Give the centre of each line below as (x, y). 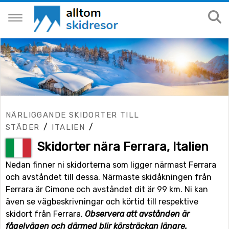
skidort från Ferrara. (45, 214)
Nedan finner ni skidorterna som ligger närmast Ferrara (111, 165)
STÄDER (23, 127)
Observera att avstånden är (137, 214)
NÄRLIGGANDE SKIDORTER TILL (73, 115)
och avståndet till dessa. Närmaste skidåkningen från (109, 177)
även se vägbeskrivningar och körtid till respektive (102, 201)
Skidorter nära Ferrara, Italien (123, 146)
